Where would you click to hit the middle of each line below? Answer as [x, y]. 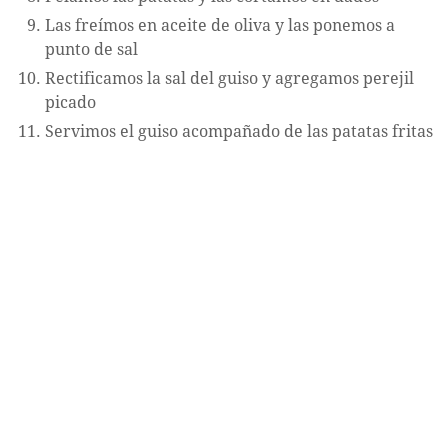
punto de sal [91, 49]
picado [70, 102]
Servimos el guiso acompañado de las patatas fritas [239, 131]
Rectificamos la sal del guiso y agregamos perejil [229, 78]
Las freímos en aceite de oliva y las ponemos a [220, 25]
